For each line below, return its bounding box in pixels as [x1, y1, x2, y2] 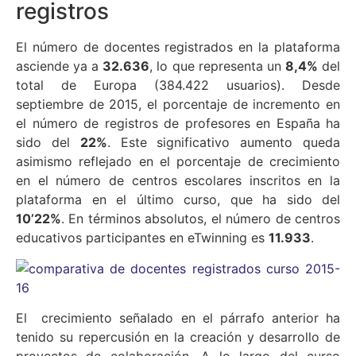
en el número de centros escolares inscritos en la [16, 172, 340, 189]
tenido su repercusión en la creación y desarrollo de [16, 329, 340, 346]
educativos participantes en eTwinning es [16, 230, 269, 246]
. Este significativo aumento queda [106, 134, 341, 151]
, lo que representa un [149, 58, 285, 75]
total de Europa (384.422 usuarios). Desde [16, 77, 340, 94]
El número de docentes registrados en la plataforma [16, 39, 340, 56]
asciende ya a [16, 58, 103, 75]
